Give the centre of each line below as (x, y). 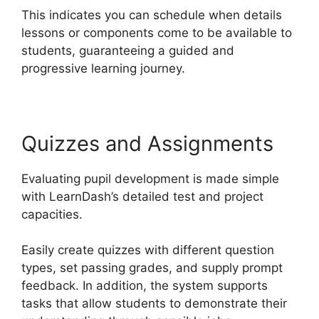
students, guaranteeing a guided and (128, 50)
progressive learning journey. (103, 68)
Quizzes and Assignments (147, 143)
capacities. (52, 214)
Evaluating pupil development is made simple (150, 178)
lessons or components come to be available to (157, 32)
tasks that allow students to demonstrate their (154, 304)
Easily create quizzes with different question (148, 250)
